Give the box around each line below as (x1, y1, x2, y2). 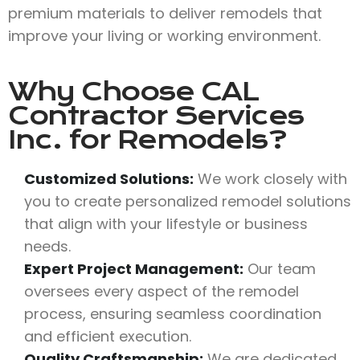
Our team (243, 258, 316, 279)
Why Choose (8, 76, 201, 107)
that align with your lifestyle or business (24, 213, 308, 234)
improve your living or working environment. (8, 25, 321, 46)
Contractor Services (8, 100, 304, 131)
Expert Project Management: (24, 258, 243, 279)
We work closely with (194, 168, 347, 189)
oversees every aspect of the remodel (24, 280, 299, 301)
